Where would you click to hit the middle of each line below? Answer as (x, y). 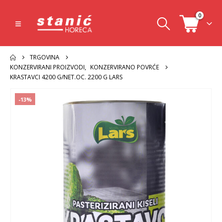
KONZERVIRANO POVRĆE (125, 67)
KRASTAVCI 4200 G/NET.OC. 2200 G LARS (66, 77)
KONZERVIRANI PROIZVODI (47, 67)
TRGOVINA (45, 57)
